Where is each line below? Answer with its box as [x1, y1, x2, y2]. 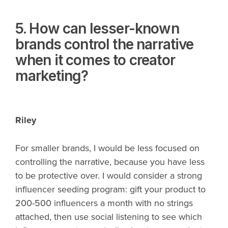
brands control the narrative [15, 35, 194, 53]
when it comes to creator [15, 51, 175, 69]
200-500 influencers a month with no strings [15, 197, 193, 209]
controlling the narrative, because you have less [15, 156, 205, 167]
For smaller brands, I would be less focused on [15, 142, 199, 154]
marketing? [15, 67, 89, 84]
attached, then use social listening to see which [15, 211, 202, 222]
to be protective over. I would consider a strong [15, 169, 202, 181]
